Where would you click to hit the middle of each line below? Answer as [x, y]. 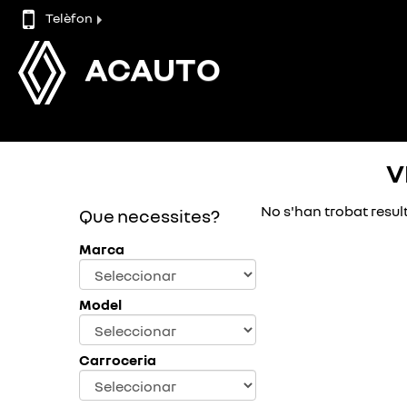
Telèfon [69, 17]
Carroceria [118, 360]
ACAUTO [153, 69]
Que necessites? [149, 215]
